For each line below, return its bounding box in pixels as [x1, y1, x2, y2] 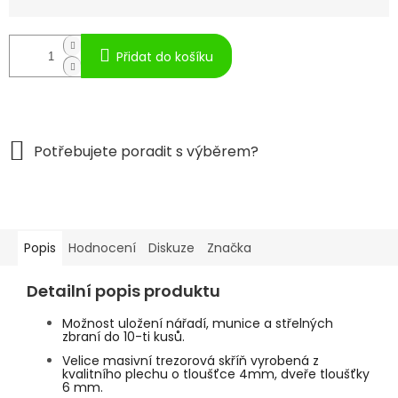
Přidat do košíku [116, 48, 213, 66]
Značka [207, 239, 251, 258]
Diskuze [148, 239, 195, 258]
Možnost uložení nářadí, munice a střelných [62, 314, 333, 333]
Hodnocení [68, 239, 136, 258]
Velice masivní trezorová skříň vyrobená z [62, 352, 319, 370]
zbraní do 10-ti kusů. [62, 328, 185, 346]
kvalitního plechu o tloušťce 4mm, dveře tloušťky [62, 365, 370, 384]
